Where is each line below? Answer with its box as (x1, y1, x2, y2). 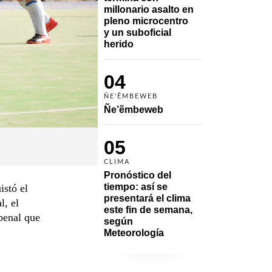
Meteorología (104, 227, 164, 238)
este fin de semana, (104, 204, 192, 215)
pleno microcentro (104, 15, 188, 26)
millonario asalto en (104, 4, 194, 15)
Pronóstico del (104, 169, 171, 180)
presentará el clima (104, 192, 191, 203)
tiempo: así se (104, 181, 168, 192)
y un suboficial (104, 27, 171, 38)
